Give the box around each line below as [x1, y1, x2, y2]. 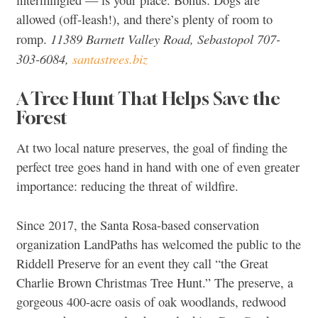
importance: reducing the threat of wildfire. [16, 177, 238, 195]
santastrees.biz [72, 50, 148, 68]
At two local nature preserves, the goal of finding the [16, 139, 287, 157]
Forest [16, 106, 67, 128]
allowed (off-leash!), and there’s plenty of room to [16, 11, 273, 28]
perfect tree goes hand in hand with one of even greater [16, 158, 300, 176]
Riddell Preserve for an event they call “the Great [16, 254, 268, 272]
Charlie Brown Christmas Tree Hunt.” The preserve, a [16, 273, 293, 291]
